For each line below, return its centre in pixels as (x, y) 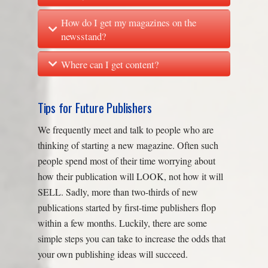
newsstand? (84, 36)
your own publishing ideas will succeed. (112, 254)
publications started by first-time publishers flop (127, 208)
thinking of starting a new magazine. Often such (128, 145)
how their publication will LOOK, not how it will (130, 176)
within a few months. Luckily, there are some (122, 223)
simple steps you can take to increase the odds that (131, 239)
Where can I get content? (110, 64)
